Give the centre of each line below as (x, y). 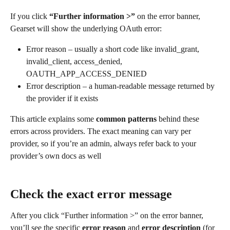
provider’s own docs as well (56, 156)
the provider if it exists (62, 98)
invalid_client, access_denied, (75, 61)
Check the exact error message (91, 194)
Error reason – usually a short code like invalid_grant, (114, 49)
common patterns (126, 119)
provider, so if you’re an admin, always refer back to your (104, 143)
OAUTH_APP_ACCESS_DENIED (87, 73)
